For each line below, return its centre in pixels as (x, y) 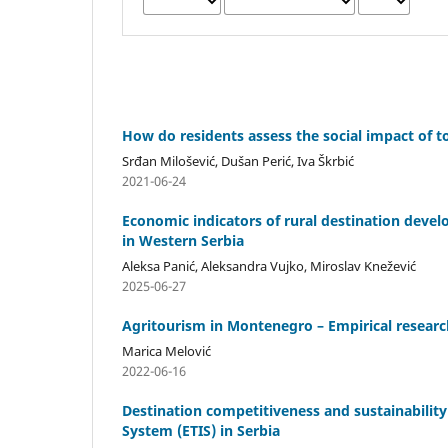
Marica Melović (166, 350)
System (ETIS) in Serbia (201, 430)
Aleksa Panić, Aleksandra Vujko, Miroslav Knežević (269, 265)
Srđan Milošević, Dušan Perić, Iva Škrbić (238, 160)
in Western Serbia (183, 240)
